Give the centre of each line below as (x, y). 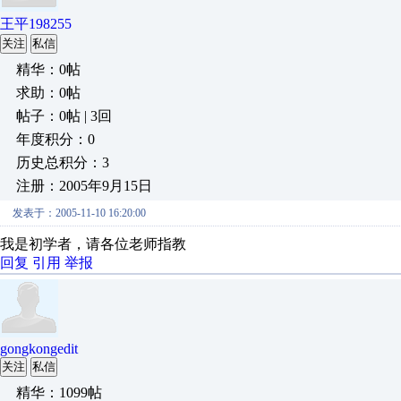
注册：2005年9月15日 (84, 186)
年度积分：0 (55, 139)
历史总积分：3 (63, 162)
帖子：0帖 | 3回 (64, 116)
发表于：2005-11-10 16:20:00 (79, 213)
